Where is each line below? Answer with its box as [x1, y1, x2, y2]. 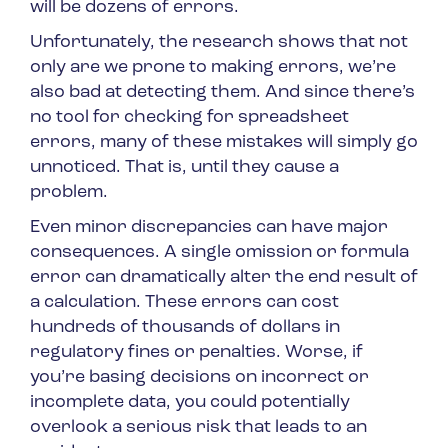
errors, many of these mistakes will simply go [30, 133, 418, 153]
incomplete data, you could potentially [30, 393, 350, 413]
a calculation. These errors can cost [30, 293, 339, 313]
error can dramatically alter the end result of [30, 268, 418, 288]
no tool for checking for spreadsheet [30, 108, 349, 128]
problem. [30, 183, 108, 203]
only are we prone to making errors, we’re [30, 58, 396, 78]
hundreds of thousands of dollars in [30, 318, 340, 338]
